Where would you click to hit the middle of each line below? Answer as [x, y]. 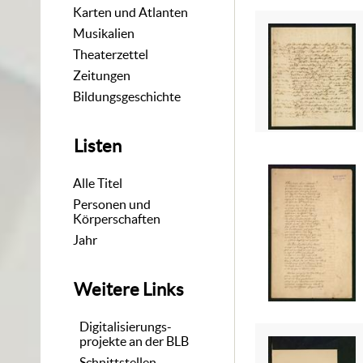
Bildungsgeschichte [127, 96]
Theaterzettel [111, 54]
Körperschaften [117, 218]
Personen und [112, 204]
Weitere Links [129, 290]
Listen [98, 146]
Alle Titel [98, 183]
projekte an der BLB [135, 341]
